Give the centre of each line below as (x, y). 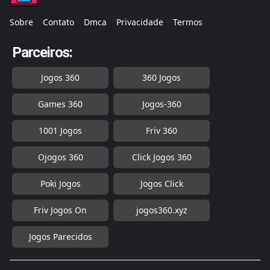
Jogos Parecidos (60, 237)
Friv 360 (162, 131)
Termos (188, 22)
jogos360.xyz (162, 210)
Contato (58, 22)
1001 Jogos (60, 131)
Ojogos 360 (60, 157)
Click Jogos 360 (162, 157)
